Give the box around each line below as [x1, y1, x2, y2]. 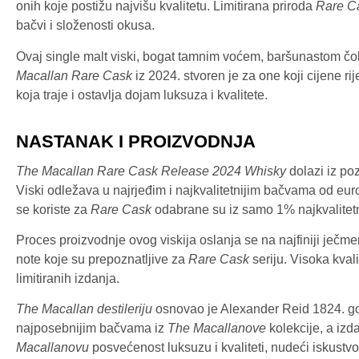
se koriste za [16, 202, 91, 216]
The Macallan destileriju [16, 302, 152, 317]
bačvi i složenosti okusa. [16, 18, 155, 33]
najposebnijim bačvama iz [16, 321, 167, 336]
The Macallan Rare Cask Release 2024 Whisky [16, 163, 286, 178]
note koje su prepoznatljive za [16, 252, 188, 266]
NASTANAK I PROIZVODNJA [16, 131, 256, 152]
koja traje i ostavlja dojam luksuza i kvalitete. [16, 87, 268, 102]
